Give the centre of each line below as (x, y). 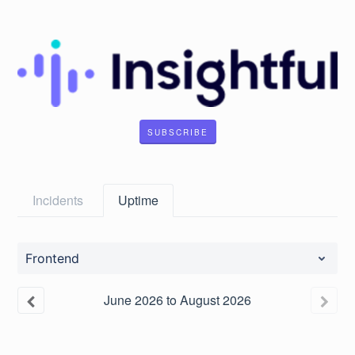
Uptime (139, 200)
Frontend (53, 259)
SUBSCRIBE (177, 133)
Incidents (58, 200)
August (200, 300)
